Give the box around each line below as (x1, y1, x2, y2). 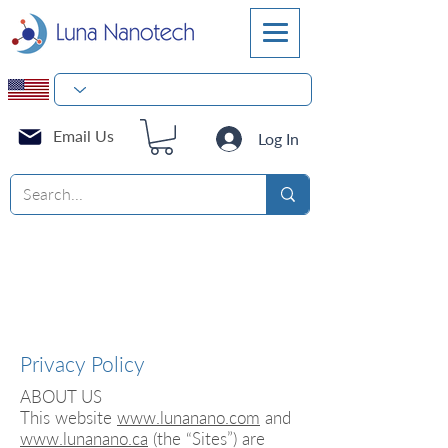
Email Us (53, 126, 114, 145)
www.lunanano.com (117, 407, 260, 428)
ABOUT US (20, 386, 102, 407)
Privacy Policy (20, 351, 145, 376)
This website (20, 407, 117, 428)
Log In (258, 128, 300, 148)
